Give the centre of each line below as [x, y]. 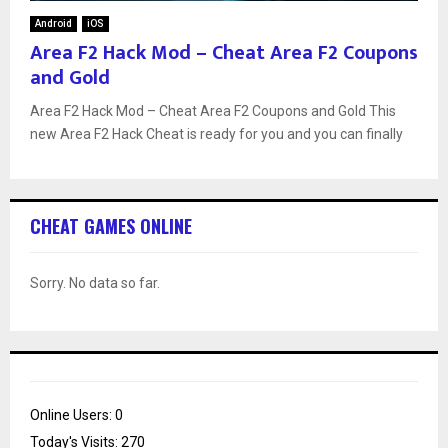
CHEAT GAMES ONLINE [111, 225]
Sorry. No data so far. [95, 282]
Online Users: [72, 414]
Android [53, 23]
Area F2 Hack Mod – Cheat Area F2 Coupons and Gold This [213, 110]
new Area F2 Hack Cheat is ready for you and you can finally [216, 133]
